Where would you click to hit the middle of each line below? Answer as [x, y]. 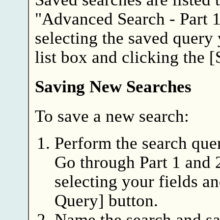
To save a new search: [112, 116]
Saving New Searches [113, 86]
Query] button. [106, 201]
